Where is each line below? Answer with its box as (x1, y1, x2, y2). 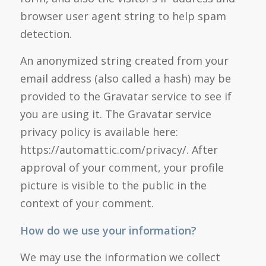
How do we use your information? (20, 223, 197, 237)
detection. (20, 27, 72, 42)
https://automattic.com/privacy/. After (20, 142, 218, 157)
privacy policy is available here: (20, 125, 178, 140)
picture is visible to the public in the (20, 178, 207, 193)
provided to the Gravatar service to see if (20, 89, 232, 104)
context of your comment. (20, 196, 154, 211)
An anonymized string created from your (20, 53, 229, 68)
